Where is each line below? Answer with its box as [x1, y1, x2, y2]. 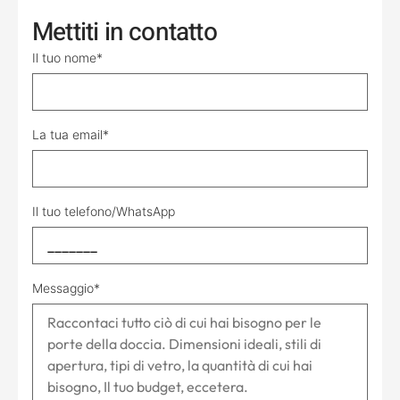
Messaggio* [32, 280, 100, 296]
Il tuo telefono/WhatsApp [32, 204, 175, 219]
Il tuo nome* [32, 50, 103, 65]
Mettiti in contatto [32, 14, 217, 51]
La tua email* [32, 127, 109, 142]
